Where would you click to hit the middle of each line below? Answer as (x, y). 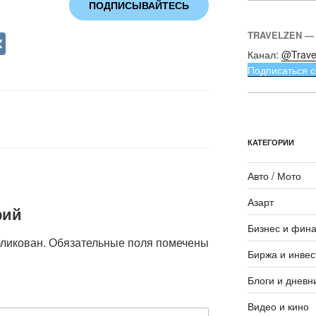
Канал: (264, 55)
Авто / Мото (274, 176)
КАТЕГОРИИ (271, 142)
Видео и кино (278, 306)
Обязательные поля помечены (129, 243)
